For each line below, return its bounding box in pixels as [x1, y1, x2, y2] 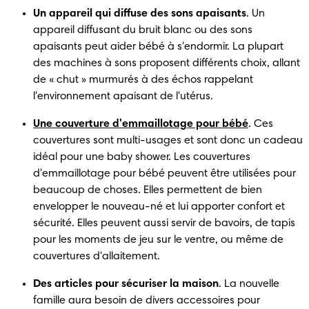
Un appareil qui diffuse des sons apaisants [33, 8, 246, 19]
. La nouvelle [219, 278, 279, 290]
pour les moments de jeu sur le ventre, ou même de [33, 234, 283, 246]
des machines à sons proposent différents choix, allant [33, 57, 300, 69]
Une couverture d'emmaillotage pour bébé [33, 118, 248, 130]
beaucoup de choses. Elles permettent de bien [33, 184, 262, 196]
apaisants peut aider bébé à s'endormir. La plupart [33, 41, 283, 52]
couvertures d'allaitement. [33, 250, 160, 262]
